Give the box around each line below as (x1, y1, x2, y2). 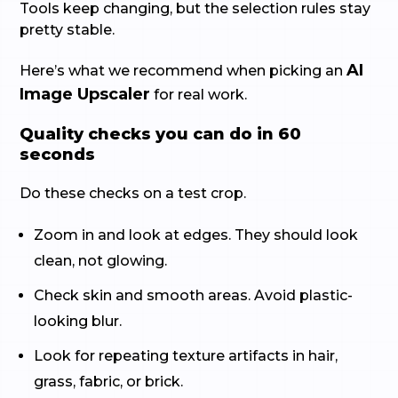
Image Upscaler (20, 84, 151, 104)
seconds (20, 145, 96, 164)
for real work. (150, 86, 248, 103)
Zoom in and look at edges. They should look (34, 227, 359, 243)
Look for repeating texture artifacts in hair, (34, 347, 338, 364)
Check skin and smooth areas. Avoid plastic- (34, 287, 354, 304)
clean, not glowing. (34, 252, 168, 269)
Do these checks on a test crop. (20, 185, 247, 202)
